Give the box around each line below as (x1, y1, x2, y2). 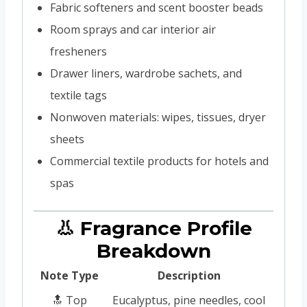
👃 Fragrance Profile (55, 216, 252, 240)
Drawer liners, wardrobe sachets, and (50, 65, 242, 81)
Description (157, 267, 221, 283)
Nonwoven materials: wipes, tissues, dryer (50, 109, 266, 125)
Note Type (40, 267, 99, 283)
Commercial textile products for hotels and (50, 153, 269, 169)
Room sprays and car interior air (50, 21, 216, 37)
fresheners (50, 43, 107, 59)
